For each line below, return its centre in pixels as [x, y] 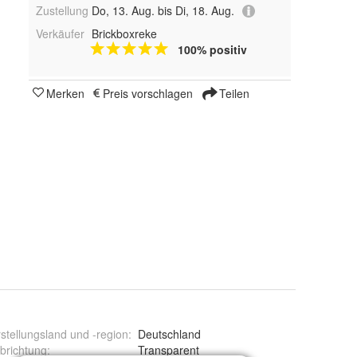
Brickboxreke [124, 33]
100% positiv [212, 49]
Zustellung [62, 10]
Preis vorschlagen [148, 93]
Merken [65, 93]
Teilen [233, 93]
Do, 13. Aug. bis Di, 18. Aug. [163, 10]
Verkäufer [60, 33]
